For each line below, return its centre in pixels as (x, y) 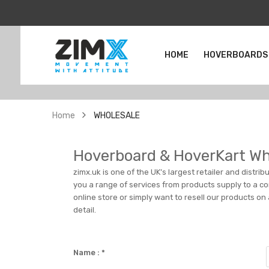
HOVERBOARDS (235, 55)
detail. (85, 210)
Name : (88, 252)
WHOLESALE (117, 115)
